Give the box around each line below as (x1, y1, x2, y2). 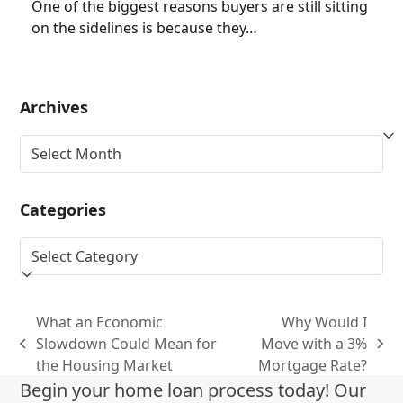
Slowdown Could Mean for (35, 334, 217, 354)
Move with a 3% (261, 334, 368, 354)
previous (19, 343, 79, 363)
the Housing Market (35, 355, 173, 376)
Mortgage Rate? (258, 355, 368, 376)
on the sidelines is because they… (31, 18, 257, 39)
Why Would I (282, 312, 368, 333)
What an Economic (35, 312, 163, 333)
